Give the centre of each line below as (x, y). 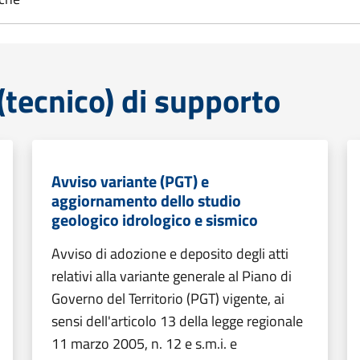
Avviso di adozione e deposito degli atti (170, 254)
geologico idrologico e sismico (155, 220)
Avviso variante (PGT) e (130, 181)
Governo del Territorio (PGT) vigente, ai (168, 299)
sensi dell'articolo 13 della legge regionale (177, 321)
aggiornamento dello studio (146, 200)
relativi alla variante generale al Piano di (172, 276)
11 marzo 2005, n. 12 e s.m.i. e (144, 344)
